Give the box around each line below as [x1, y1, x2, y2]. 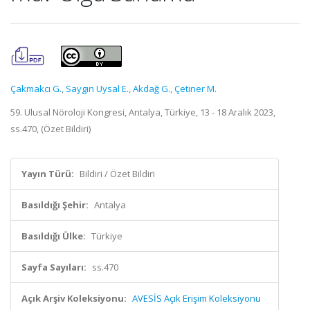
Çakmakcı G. [10, 82, 62, 95]
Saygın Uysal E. [66, 82, 129, 95]
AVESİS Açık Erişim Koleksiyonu [132, 292, 261, 304]
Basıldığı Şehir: [21, 199, 89, 211]
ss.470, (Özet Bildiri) [10, 122, 91, 135]
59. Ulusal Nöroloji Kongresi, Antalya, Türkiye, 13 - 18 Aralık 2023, [10, 106, 275, 118]
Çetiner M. [174, 82, 217, 95]
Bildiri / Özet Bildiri [80, 167, 155, 180]
